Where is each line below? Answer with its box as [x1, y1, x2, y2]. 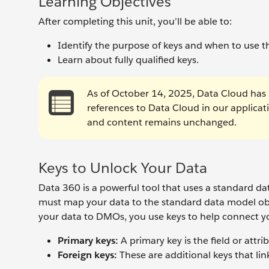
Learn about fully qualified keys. [58, 53, 199, 66]
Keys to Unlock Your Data [38, 159, 207, 177]
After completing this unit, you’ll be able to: [38, 15, 232, 28]
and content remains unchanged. [87, 116, 237, 128]
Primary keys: [58, 234, 118, 247]
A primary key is [118, 234, 191, 247]
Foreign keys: [58, 249, 117, 261]
